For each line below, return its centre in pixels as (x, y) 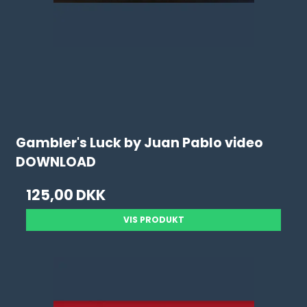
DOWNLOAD (56, 162)
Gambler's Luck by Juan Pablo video (140, 143)
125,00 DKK (66, 195)
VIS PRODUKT (153, 220)
